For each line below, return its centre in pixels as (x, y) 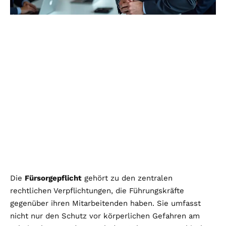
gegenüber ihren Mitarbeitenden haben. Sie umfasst (105, 203)
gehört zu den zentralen (127, 178)
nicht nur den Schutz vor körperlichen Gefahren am (105, 216)
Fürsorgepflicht (53, 178)
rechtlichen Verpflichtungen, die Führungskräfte (97, 190)
